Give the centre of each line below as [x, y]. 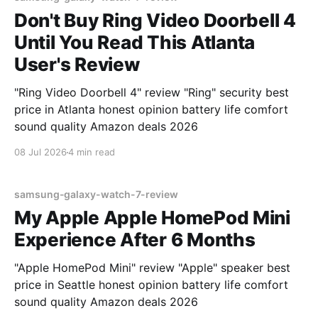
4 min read [92, 152]
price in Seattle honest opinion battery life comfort [151, 285]
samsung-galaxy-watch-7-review [96, 194]
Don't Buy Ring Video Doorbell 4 [155, 20]
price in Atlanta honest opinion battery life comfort [151, 109]
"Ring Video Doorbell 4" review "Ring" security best [152, 92]
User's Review [77, 64]
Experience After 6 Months [135, 240]
